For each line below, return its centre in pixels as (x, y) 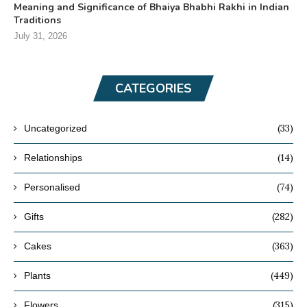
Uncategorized (56, 128)
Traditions (37, 20)
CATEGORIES (153, 88)
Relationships (53, 157)
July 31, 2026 (40, 36)
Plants (37, 275)
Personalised (52, 187)
